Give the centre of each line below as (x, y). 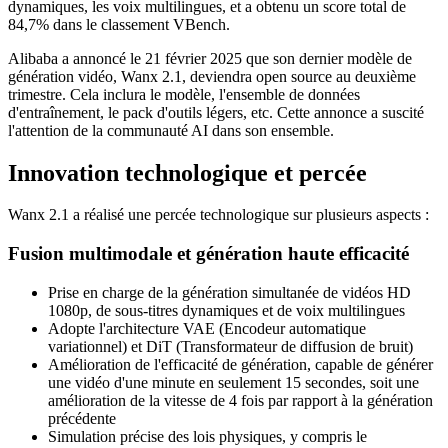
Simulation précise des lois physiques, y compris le (207, 436)
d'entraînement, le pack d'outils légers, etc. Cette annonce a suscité (216, 112)
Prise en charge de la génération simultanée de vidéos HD (229, 292)
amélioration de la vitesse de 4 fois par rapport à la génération (240, 400)
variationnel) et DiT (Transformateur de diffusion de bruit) (230, 346)
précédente (82, 418)
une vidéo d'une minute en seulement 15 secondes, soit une (233, 382)
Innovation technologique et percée (187, 172)
